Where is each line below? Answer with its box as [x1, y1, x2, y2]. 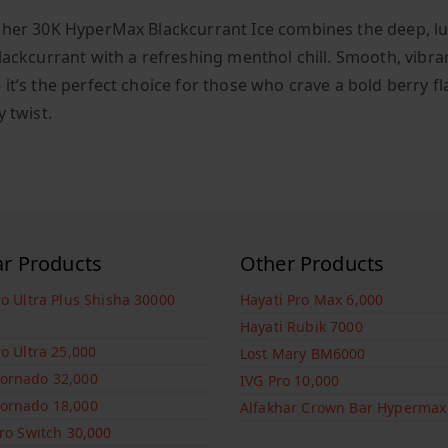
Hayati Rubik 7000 [240, 317, 363, 337]
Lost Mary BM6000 [240, 344, 366, 364]
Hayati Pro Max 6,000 [240, 290, 384, 310]
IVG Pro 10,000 [240, 371, 340, 391]
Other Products [240, 250, 385, 278]
